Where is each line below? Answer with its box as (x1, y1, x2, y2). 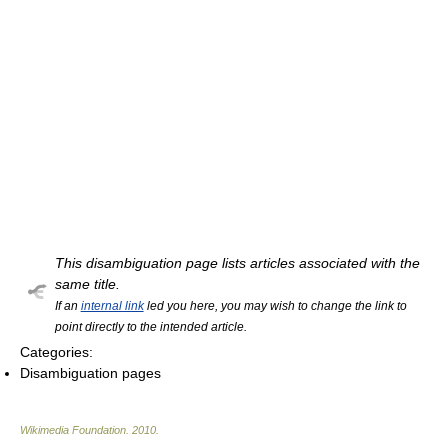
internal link (80, 298, 144, 312)
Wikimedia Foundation (20, 423, 126, 436)
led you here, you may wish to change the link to (143, 298, 407, 312)
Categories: (20, 343, 93, 360)
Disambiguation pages (20, 364, 161, 381)
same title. (54, 275, 120, 292)
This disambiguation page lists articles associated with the (54, 254, 420, 271)
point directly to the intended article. (54, 319, 247, 333)
